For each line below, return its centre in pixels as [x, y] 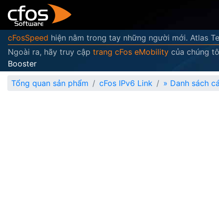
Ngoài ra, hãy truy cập [50, 52]
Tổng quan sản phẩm [50, 83]
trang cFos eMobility [131, 52]
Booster [22, 64]
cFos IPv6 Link [126, 83]
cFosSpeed [28, 38]
